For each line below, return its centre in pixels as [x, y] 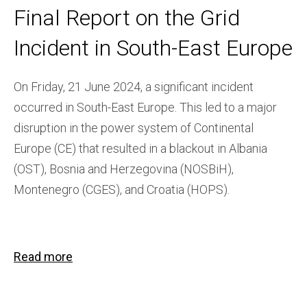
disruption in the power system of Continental [134, 128]
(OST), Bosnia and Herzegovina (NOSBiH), [124, 169]
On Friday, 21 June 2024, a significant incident [134, 87]
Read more [43, 257]
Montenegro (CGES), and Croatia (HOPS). [122, 190]
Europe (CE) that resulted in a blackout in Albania [140, 149]
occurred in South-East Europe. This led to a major [145, 108]
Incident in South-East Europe [153, 48]
